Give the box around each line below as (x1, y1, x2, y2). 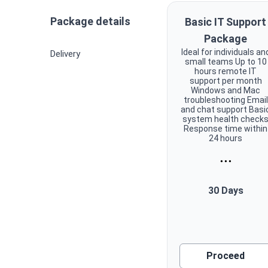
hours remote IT (194, 66, 257, 76)
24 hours (209, 133, 243, 143)
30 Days (208, 184, 243, 196)
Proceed (206, 249, 245, 261)
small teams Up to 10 (184, 56, 267, 66)
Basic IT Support (185, 15, 267, 28)
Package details (50, 14, 130, 28)
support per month (189, 75, 262, 86)
